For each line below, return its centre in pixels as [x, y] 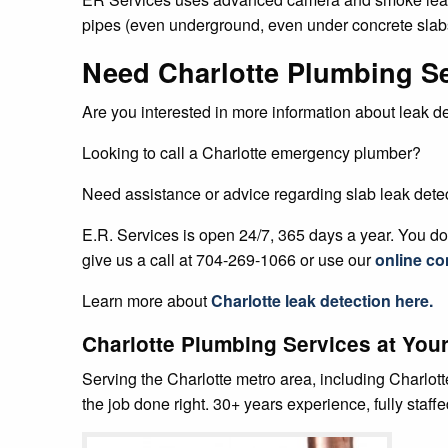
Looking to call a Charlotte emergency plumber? [251, 152]
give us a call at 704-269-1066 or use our [228, 259]
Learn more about [146, 300]
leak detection [338, 300]
